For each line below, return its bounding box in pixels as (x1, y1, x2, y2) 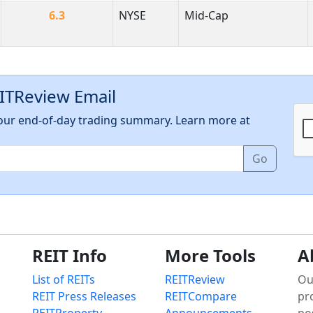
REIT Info (32, 244, 107, 268)
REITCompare (165, 289, 237, 305)
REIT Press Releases (32, 289, 136, 305)
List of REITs (32, 272, 95, 288)
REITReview (165, 272, 225, 288)
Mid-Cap (184, 8, 228, 24)
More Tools (165, 244, 256, 268)
